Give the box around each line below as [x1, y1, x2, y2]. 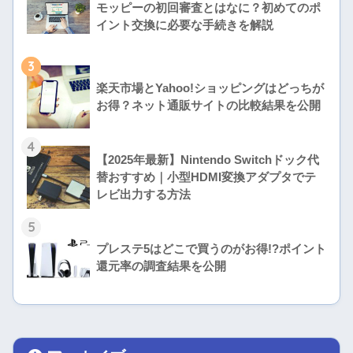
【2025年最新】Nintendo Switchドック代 [96, 153, 319, 166]
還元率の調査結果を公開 [96, 259, 226, 273]
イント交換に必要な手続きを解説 [96, 18, 273, 32]
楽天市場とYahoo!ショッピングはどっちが [96, 81, 324, 95]
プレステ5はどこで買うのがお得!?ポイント [96, 242, 326, 255]
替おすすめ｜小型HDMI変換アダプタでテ [96, 170, 316, 184]
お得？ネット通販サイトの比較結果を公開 [96, 98, 321, 112]
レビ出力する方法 [96, 188, 191, 201]
